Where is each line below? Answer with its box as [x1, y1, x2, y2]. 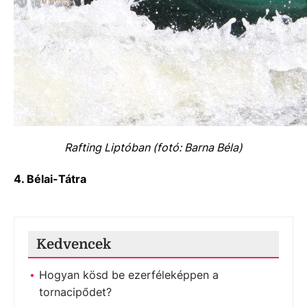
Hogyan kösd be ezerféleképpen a [39, 268, 219, 282]
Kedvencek [36, 236, 111, 252]
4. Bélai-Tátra [14, 172, 86, 186]
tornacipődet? [39, 285, 112, 299]
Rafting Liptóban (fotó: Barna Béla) [64, 140, 243, 154]
